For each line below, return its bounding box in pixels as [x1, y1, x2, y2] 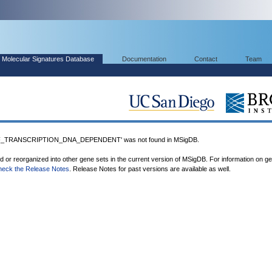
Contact [194, 55, 217, 63]
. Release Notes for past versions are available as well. [69, 165, 231, 172]
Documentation [122, 55, 166, 63]
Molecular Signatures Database [2, 55, 94, 63]
